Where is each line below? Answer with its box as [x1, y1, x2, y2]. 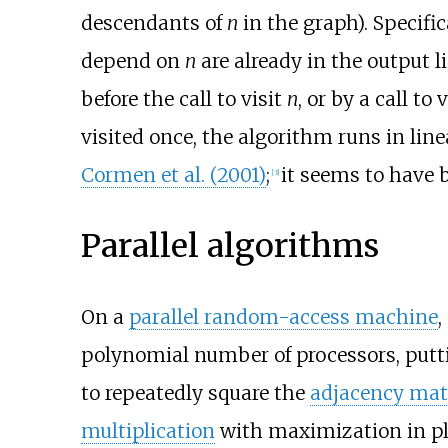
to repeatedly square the [80, 380, 310, 405]
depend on [80, 48, 185, 73]
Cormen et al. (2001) [80, 162, 266, 187]
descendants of [80, 10, 227, 35]
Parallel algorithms [80, 225, 379, 266]
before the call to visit [80, 86, 287, 111]
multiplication [80, 418, 215, 443]
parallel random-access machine [128, 304, 438, 329]
